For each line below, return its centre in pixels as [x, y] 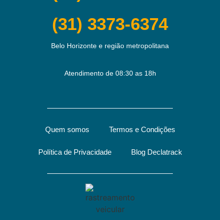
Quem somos [67, 129]
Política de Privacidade [75, 152]
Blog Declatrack [156, 152]
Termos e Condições [142, 129]
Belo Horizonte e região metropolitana [110, 45]
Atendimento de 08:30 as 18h [110, 73]
